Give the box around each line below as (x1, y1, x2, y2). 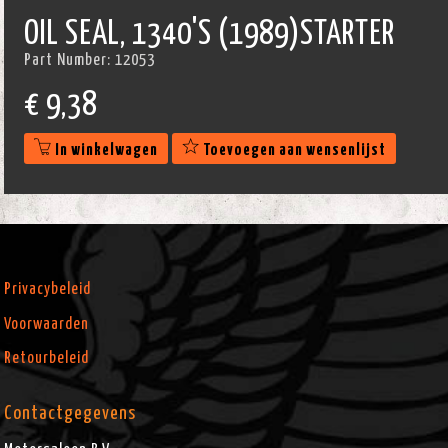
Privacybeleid (4, 281, 92, 298)
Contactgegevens (4, 404, 137, 424)
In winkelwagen (52, 142, 159, 158)
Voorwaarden (4, 315, 90, 332)
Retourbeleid (4, 349, 90, 366)
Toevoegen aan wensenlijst (200, 142, 387, 158)
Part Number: (24, 52, 116, 68)
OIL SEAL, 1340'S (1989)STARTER (24, 19, 396, 51)
